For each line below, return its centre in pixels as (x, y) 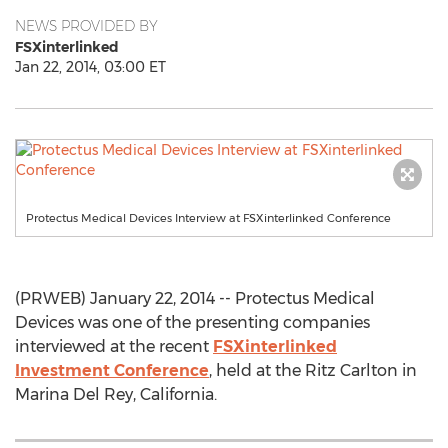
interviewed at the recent (114, 346)
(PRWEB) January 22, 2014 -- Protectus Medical (195, 298)
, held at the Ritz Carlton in (313, 370)
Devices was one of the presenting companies (192, 322)
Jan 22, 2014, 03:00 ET (90, 67)
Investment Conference (112, 370)
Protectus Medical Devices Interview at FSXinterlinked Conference (208, 218)
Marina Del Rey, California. (116, 394)
